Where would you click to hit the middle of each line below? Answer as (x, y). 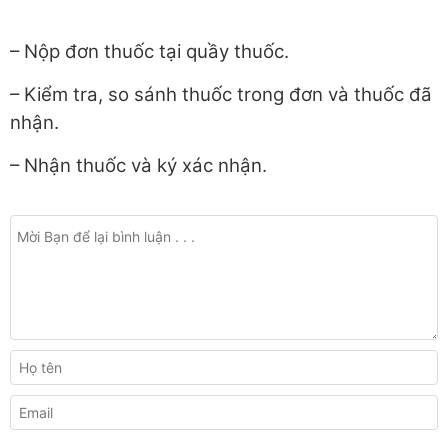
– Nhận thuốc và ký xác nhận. (138, 166)
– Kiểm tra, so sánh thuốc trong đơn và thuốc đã (221, 95)
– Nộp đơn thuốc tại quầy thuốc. (149, 52)
